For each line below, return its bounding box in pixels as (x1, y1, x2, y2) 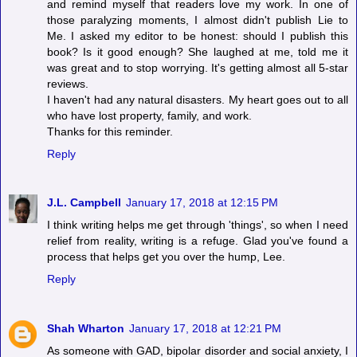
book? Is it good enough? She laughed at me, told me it (47, 45, 348, 58)
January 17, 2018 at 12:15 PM (126, 196, 278, 210)
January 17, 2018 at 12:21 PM (129, 322, 281, 335)
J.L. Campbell (47, 196, 121, 210)
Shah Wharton (47, 322, 124, 335)
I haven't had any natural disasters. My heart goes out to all (47, 92, 348, 106)
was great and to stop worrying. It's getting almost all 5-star (47, 61, 348, 74)
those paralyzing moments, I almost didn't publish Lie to (47, 13, 348, 26)
